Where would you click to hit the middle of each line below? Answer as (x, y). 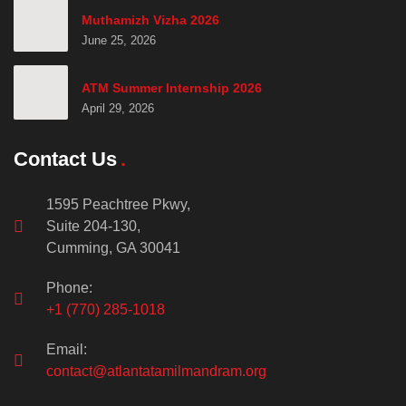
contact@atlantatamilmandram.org (156, 371)
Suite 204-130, (93, 226)
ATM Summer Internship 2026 (172, 87)
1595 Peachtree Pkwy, (118, 204)
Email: (66, 349)
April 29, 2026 (118, 108)
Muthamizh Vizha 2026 (150, 19)
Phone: (69, 287)
